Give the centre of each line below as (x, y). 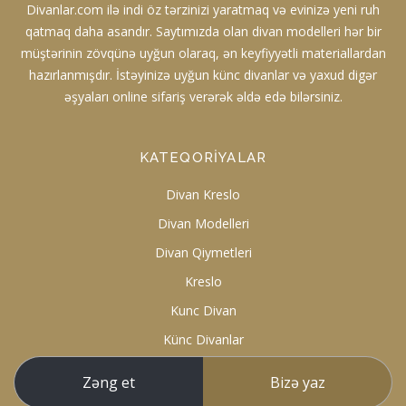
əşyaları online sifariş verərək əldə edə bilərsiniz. (203, 97)
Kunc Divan (203, 311)
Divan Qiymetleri (203, 253)
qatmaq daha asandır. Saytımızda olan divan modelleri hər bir (203, 32)
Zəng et (109, 382)
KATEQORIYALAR (203, 158)
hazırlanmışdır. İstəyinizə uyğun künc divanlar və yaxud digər (203, 75)
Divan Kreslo (203, 195)
